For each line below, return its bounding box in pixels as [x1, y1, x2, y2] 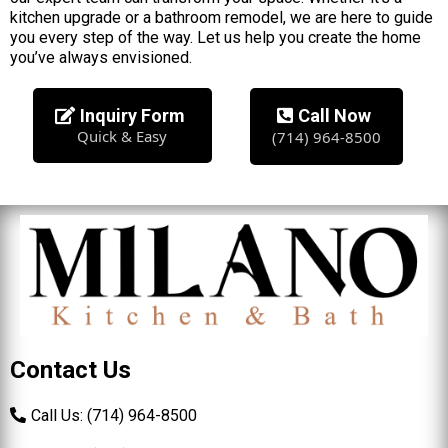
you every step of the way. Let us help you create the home [10, 28, 421, 47]
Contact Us [10, 355, 131, 384]
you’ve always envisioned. [10, 48, 192, 67]
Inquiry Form [79, 105, 185, 126]
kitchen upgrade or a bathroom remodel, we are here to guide [10, 8, 433, 27]
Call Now [297, 105, 371, 126]
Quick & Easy [77, 126, 167, 146]
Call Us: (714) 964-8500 [31, 405, 197, 425]
